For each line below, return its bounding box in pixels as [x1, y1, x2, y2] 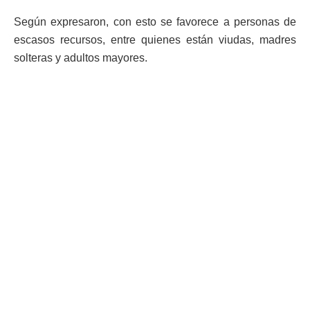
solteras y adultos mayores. [14, 52, 147, 64]
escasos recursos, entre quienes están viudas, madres [14, 34, 296, 46]
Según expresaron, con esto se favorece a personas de [14, 16, 296, 28]
